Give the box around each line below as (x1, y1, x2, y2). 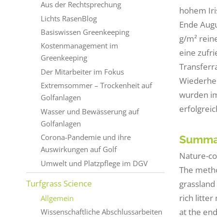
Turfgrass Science (26, 178, 92, 189)
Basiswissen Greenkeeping (40, 27, 129, 37)
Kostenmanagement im (40, 41, 118, 51)
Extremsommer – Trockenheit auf (40, 80, 152, 91)
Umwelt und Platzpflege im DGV (40, 158, 148, 168)
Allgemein (40, 193, 74, 203)
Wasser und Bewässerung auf (40, 106, 139, 116)
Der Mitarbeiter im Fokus (40, 66, 124, 77)
